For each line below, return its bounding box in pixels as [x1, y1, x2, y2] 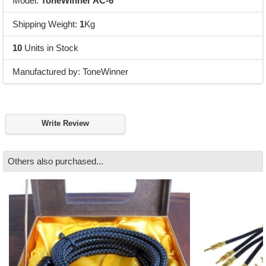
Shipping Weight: [12, 18, 80, 29]
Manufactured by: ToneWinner [12, 66, 128, 77]
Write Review [42, 119, 89, 128]
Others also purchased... [8, 156, 104, 166]
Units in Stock [21, 42, 78, 53]
